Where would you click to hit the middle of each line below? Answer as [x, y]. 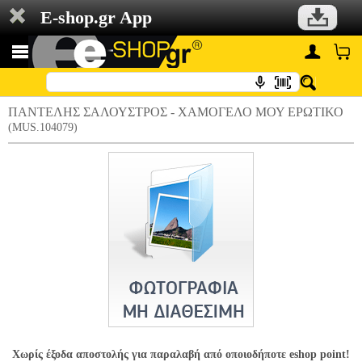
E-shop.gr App [96, 17]
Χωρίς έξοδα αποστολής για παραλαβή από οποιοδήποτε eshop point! [181, 354]
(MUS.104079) [43, 127]
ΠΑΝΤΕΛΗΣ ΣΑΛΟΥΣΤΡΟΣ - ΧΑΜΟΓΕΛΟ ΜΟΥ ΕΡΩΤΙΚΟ [176, 112]
